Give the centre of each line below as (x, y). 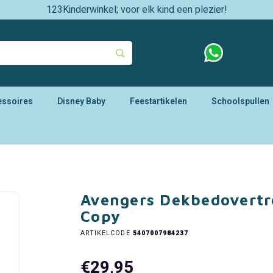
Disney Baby (81, 101)
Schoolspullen (240, 101)
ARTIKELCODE (105, 233)
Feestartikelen (158, 101)
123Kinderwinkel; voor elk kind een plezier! (136, 10)
